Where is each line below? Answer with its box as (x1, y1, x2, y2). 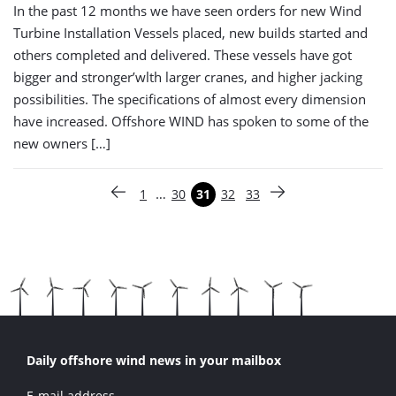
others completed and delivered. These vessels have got (13, 45, 352, 64)
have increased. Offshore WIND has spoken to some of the (13, 111, 369, 130)
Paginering (12, 181, 106, 206)
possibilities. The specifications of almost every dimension (13, 89, 366, 108)
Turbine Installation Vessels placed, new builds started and (13, 23, 368, 42)
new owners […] (13, 133, 110, 152)
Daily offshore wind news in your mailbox (27, 351, 281, 369)
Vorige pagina (117, 193, 199, 209)
